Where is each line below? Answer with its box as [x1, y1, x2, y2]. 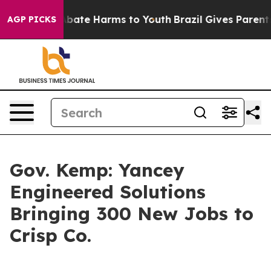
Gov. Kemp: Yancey [10, 158, 184, 181]
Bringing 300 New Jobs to [10, 202, 253, 225]
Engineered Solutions [10, 180, 206, 203]
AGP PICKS [7, 14, 56, 25]
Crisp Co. [10, 224, 91, 247]
